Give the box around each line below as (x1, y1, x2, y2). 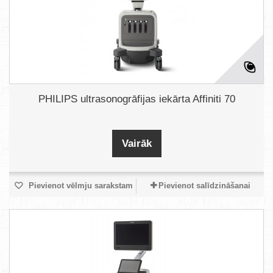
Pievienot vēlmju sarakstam (26, 181, 133, 190)
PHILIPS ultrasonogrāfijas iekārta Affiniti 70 (38, 93, 235, 105)
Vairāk (121, 138, 152, 149)
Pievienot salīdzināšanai (158, 181, 250, 190)
